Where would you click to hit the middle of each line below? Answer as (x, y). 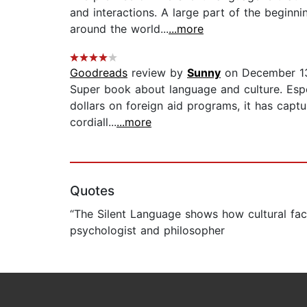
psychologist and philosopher (147, 231)
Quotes (92, 191)
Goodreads (99, 73)
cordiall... (93, 122)
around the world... (119, 29)
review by (157, 73)
